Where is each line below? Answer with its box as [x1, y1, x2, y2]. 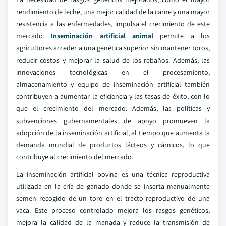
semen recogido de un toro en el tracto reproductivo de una [16, 194, 210, 203]
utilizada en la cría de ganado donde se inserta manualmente [16, 182, 210, 191]
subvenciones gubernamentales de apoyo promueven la [16, 116, 210, 125]
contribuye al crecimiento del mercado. [16, 152, 133, 161]
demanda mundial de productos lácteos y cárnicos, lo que [16, 140, 210, 149]
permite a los [153, 31, 210, 40]
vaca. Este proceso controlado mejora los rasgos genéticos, [16, 206, 210, 215]
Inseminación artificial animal [51, 31, 154, 40]
